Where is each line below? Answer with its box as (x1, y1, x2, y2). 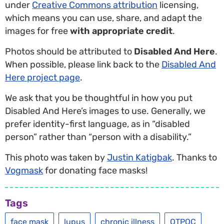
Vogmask (5, 164, 43, 176)
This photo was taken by (5, 151, 107, 163)
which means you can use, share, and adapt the (5, 12, 202, 23)
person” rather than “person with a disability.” (5, 131, 191, 142)
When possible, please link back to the (5, 58, 161, 70)
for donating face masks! (43, 164, 147, 176)
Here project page (5, 71, 80, 83)
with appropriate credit (70, 25, 172, 36)
